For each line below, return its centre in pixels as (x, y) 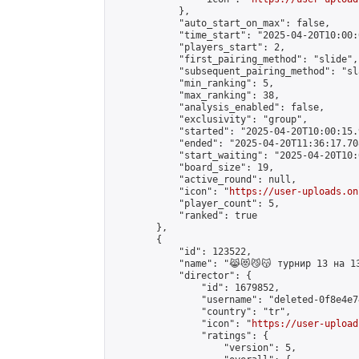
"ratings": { (190, 336)
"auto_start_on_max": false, (221, 23)
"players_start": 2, (198, 47)
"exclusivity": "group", (210, 119)
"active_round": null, (204, 179)
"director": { (182, 276)
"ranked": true (184, 216)
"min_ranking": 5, (193, 83)
